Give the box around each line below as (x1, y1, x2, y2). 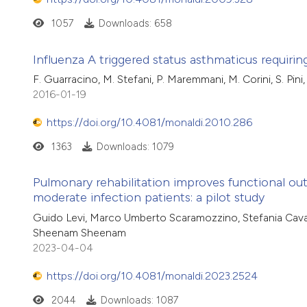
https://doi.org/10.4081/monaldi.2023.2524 (47, 269, 258, 282)
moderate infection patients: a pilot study (33, 190, 265, 206)
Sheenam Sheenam (33, 226, 126, 240)
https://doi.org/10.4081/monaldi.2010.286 (47, 115, 252, 129)
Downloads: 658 (98, 17, 172, 30)
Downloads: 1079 (96, 140, 174, 153)
